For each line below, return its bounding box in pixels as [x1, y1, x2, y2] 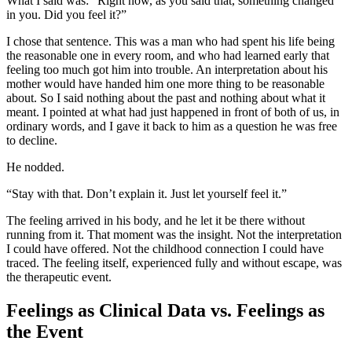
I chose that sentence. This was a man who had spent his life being [6, 35, 335, 49]
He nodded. [6, 160, 64, 174]
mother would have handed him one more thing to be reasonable [6, 77, 324, 91]
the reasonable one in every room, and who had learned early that [6, 49, 329, 63]
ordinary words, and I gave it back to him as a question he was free [6, 119, 337, 134]
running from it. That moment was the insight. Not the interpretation [6, 228, 342, 242]
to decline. [6, 134, 57, 148]
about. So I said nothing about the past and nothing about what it [6, 91, 325, 105]
